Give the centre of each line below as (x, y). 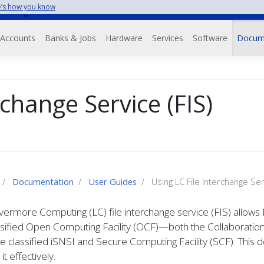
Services (167, 38)
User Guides (113, 181)
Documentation (43, 181)
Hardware (124, 38)
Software (210, 38)
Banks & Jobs (70, 38)
